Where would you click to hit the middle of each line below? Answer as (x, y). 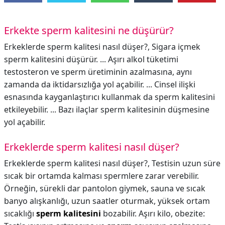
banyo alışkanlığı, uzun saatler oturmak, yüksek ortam (107, 201)
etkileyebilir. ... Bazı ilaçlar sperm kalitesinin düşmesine (107, 109)
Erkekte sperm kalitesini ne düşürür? (89, 30)
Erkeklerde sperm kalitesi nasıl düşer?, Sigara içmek (102, 47)
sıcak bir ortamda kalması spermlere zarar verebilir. (101, 176)
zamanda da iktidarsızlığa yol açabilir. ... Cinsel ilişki (100, 84)
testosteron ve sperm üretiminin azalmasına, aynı (98, 72)
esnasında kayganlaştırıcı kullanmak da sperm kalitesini (109, 97)
